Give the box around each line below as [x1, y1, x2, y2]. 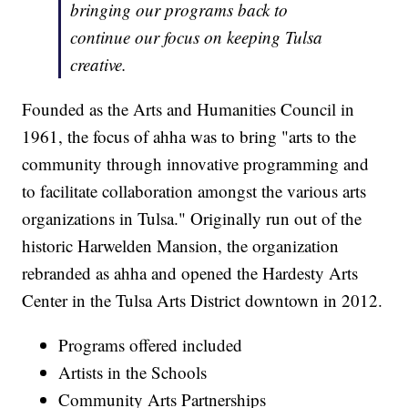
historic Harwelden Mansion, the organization [22, 233, 340, 257]
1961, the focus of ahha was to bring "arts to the [22, 124, 357, 148]
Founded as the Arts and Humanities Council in [22, 97, 355, 120]
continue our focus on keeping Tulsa [70, 25, 323, 48]
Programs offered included [58, 332, 243, 356]
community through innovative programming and [22, 151, 370, 175]
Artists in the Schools [58, 360, 208, 383]
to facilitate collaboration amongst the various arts [22, 178, 367, 202]
